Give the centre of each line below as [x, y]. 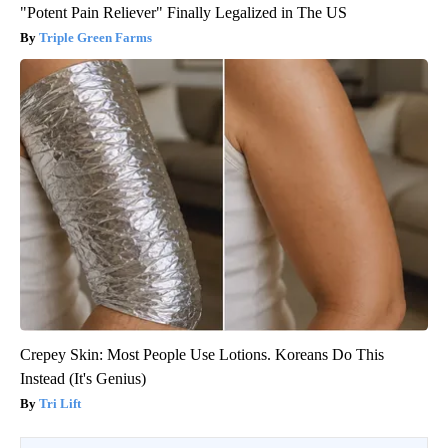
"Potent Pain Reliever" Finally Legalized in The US [183, 12]
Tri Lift [60, 403]
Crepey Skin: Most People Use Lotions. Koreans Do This [202, 354]
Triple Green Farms [95, 37]
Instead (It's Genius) [83, 378]
